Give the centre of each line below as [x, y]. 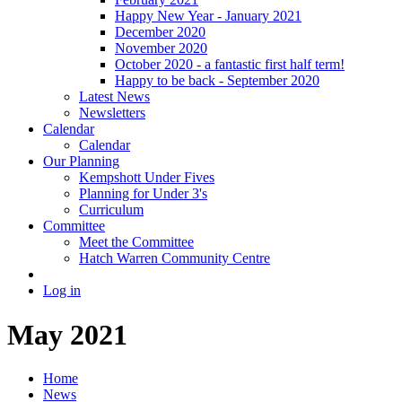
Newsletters [112, 113]
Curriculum [111, 210]
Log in [62, 291]
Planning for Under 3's [143, 194]
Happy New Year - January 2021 [208, 16]
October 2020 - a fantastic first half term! [230, 65]
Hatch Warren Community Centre [175, 258]
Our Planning [81, 162]
